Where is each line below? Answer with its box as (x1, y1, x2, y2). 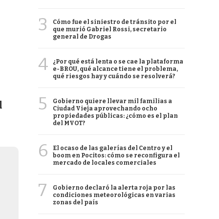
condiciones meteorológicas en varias (53, 192, 175, 198)
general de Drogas (53, 33, 111, 40)
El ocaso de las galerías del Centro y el (53, 145, 173, 152)
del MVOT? (53, 120, 85, 127)
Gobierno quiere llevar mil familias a (53, 98, 172, 105)
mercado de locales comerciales (53, 159, 156, 166)
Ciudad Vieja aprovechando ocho (53, 105, 157, 112)
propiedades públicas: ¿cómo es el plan (53, 112, 178, 119)
